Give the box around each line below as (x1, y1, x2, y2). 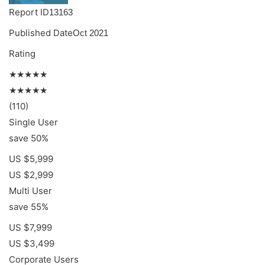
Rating (9, 48, 35, 59)
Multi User (9, 185, 52, 196)
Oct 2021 (73, 28, 108, 38)
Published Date (9, 27, 73, 38)
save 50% (9, 132, 49, 144)
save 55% (9, 201, 49, 212)
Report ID (9, 7, 49, 18)
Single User (9, 117, 58, 128)
